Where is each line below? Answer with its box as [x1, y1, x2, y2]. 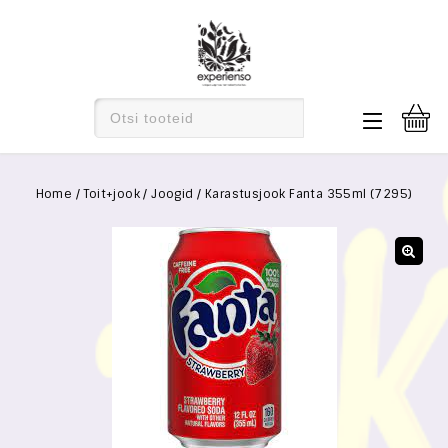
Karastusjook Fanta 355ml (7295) [204, 186, 413, 202]
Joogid [151, 186, 194, 202]
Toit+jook [83, 186, 141, 202]
